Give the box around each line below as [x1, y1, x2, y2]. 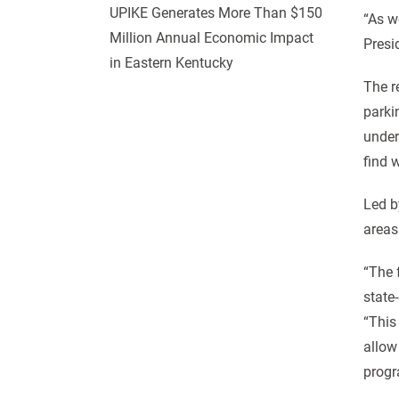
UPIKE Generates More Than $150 [109, 4, 322, 21]
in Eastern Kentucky [109, 54, 233, 71]
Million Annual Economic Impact [109, 29, 313, 46]
